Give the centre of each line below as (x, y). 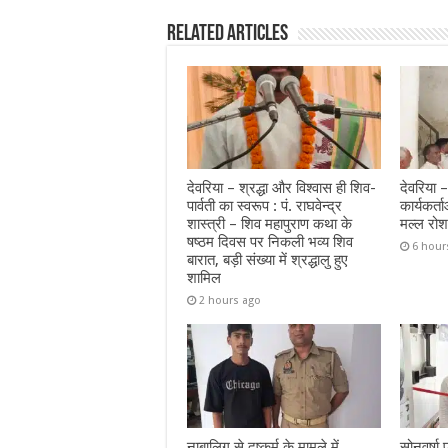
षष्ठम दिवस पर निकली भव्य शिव (270, 242)
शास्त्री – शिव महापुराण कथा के (269, 224)
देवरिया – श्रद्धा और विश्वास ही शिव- (281, 188)
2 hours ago (230, 301)
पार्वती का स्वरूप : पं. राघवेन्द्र (264, 206)
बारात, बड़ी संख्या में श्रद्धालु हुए (267, 260)
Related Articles (227, 34)
